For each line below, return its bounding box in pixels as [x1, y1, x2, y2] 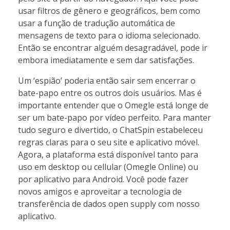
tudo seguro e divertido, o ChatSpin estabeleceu [18, 124, 203, 136]
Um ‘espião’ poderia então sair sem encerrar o [18, 74, 196, 86]
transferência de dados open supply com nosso [18, 198, 200, 209]
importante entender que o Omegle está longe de [18, 99, 208, 111]
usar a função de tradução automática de [18, 17, 175, 29]
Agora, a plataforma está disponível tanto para [18, 148, 198, 160]
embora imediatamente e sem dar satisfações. [18, 54, 194, 66]
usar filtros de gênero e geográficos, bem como [18, 5, 200, 16]
